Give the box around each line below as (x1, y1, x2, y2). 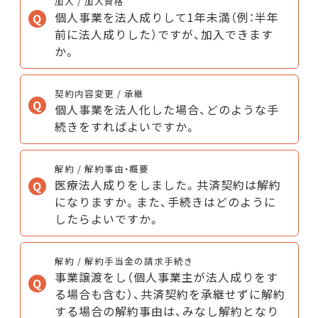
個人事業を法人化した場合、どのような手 (54, 100, 279, 118)
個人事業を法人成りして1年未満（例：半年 (54, 8, 279, 26)
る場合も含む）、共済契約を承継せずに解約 (54, 285, 285, 302)
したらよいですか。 (54, 209, 160, 227)
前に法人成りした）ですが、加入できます (54, 25, 273, 43)
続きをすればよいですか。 (54, 117, 197, 135)
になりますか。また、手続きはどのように (54, 192, 276, 210)
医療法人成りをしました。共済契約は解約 (54, 175, 281, 193)
